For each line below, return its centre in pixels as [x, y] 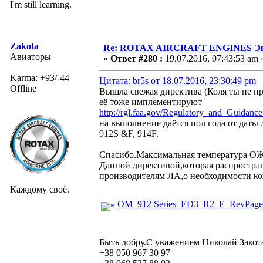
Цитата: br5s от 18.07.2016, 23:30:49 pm [178, 80]
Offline [23, 88]
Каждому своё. [40, 189]
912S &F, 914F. [129, 133]
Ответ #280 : [136, 58]
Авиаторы [31, 56]
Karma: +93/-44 [40, 77]
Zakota [24, 46]
